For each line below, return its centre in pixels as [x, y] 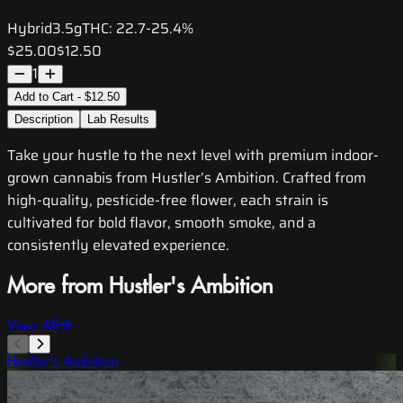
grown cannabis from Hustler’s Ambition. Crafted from [187, 178]
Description [44, 120]
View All [33, 326]
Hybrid [30, 29]
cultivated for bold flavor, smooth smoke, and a [161, 223]
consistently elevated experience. [118, 246]
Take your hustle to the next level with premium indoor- [193, 156]
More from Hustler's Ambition [140, 287]
